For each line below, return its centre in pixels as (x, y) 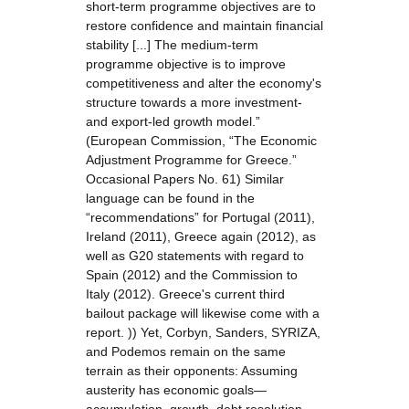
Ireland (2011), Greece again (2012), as (201, 236)
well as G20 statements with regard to (195, 256)
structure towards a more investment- (194, 102)
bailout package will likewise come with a (203, 313)
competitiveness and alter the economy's (204, 83)
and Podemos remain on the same (186, 351)
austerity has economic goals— (176, 390)
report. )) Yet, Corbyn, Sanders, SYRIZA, (203, 332)
